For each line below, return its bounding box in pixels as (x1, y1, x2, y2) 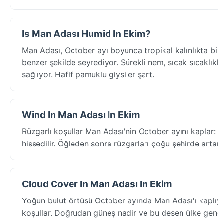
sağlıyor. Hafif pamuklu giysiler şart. (22, 69, 154, 79)
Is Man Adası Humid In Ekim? (22, 27, 151, 39)
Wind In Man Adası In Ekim (22, 109, 140, 121)
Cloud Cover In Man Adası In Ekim (22, 178, 172, 190)
